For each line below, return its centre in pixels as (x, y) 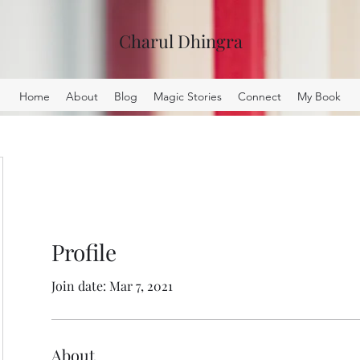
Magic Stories (188, 96)
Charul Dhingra (181, 41)
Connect (260, 96)
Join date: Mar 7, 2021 (112, 286)
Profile (84, 252)
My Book (319, 96)
